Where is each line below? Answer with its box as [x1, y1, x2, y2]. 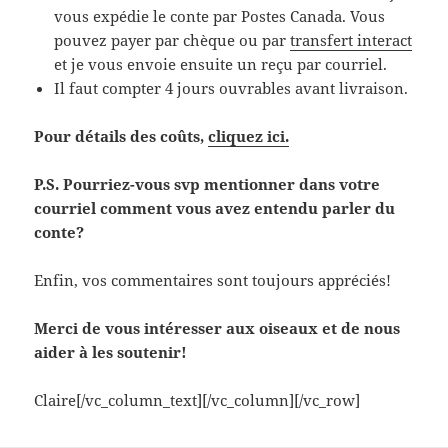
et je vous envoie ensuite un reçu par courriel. [54, 54, 388, 75]
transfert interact [290, 30, 413, 51]
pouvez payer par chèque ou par [54, 30, 291, 51]
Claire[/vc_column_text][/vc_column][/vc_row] [34, 390, 361, 411]
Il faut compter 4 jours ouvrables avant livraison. [54, 78, 409, 99]
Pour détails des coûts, [34, 126, 209, 147]
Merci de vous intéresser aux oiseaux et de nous [34, 318, 401, 339]
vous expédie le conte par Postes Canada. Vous [54, 6, 386, 27]
